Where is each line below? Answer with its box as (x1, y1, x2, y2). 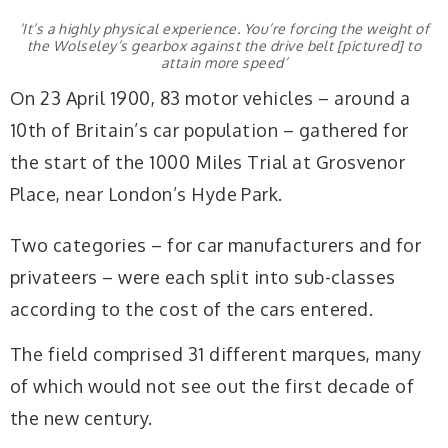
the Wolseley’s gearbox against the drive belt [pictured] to (26, 37, 422, 55)
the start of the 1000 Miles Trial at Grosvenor (10, 150, 406, 173)
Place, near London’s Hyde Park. (10, 182, 283, 205)
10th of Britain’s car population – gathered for (10, 118, 409, 141)
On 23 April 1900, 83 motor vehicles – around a (10, 86, 411, 109)
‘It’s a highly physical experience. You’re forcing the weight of (18, 20, 430, 38)
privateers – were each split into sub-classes (10, 265, 396, 288)
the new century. (10, 407, 153, 430)
